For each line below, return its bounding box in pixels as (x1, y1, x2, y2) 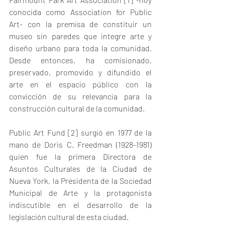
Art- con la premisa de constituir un (9, 19, 152, 29)
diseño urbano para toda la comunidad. (9, 43, 152, 53)
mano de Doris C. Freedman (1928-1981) (9, 140, 152, 149)
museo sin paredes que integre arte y (9, 31, 152, 41)
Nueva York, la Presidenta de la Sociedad (9, 176, 152, 185)
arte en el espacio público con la (9, 79, 152, 89)
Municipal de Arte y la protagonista (9, 188, 152, 197)
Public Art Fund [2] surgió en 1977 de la (9, 128, 152, 137)
